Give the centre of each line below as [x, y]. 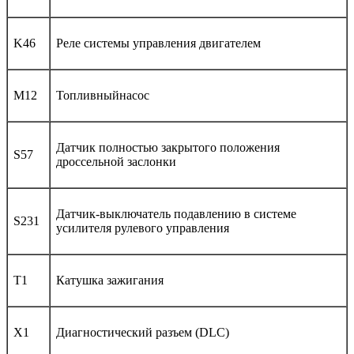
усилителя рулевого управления [143, 228]
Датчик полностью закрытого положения [168, 147]
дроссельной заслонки [116, 161]
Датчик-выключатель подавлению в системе [176, 213]
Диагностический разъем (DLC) [143, 332]
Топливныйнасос [103, 95]
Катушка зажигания [110, 280]
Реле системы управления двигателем [158, 43]
